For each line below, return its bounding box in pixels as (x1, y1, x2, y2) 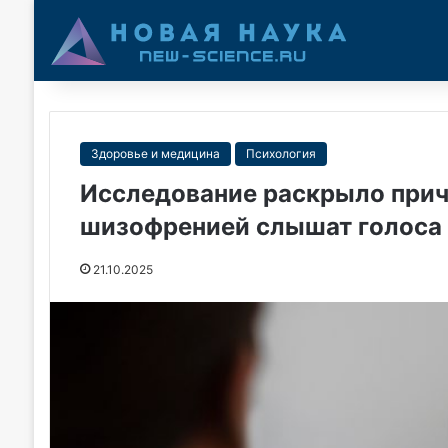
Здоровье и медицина (90, 146, 220, 161)
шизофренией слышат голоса (79, 212, 442, 241)
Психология (245, 146, 316, 161)
